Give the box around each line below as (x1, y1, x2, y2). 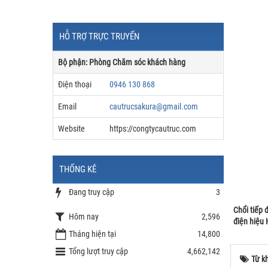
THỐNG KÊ (59, 164, 96, 175)
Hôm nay (69, 211, 99, 221)
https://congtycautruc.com (109, 124, 196, 133)
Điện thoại (58, 80, 92, 89)
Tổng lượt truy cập (69, 246, 128, 256)
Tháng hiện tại (69, 229, 116, 239)
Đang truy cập (69, 187, 114, 197)
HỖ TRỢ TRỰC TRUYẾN (59, 31, 139, 42)
